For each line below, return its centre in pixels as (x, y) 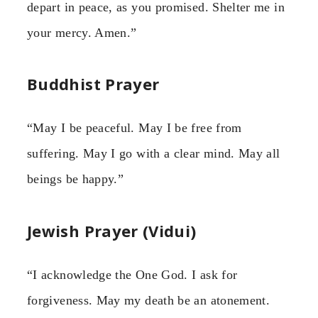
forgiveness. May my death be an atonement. (149, 300)
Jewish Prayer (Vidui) (112, 230)
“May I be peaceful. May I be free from (135, 128)
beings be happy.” (76, 179)
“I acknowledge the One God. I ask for (132, 274)
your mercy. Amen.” (82, 32)
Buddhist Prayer (93, 84)
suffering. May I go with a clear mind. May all (154, 154)
